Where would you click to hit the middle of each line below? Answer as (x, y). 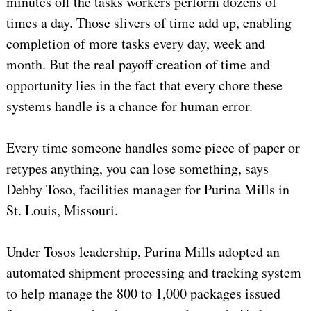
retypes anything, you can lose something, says (137, 169)
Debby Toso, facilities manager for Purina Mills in (148, 190)
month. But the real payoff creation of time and (138, 65)
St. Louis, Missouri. (62, 210)
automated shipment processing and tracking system (153, 273)
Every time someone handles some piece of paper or (153, 148)
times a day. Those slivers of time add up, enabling (149, 23)
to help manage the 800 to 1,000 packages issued (143, 294)
